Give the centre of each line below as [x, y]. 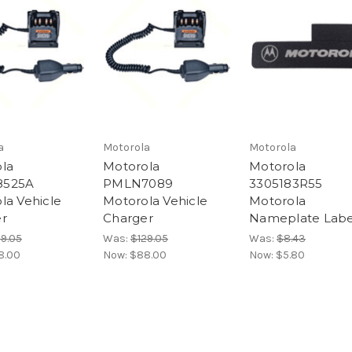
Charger [128, 218]
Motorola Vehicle [155, 201]
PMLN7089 [138, 184]
